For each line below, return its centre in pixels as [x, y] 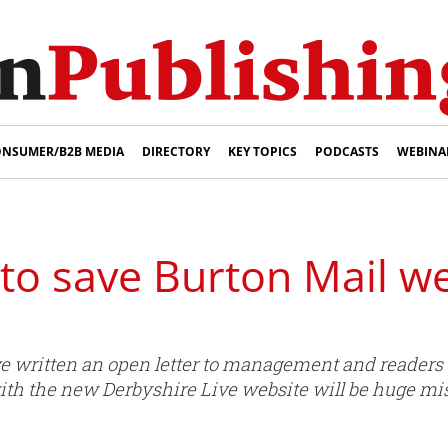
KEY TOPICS [262, 151]
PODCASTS [347, 151]
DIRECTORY [176, 151]
